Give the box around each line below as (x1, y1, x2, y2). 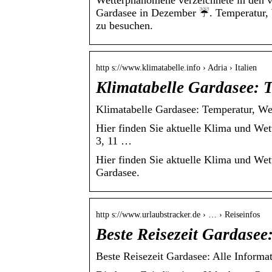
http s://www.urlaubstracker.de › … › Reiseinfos (96, 210, 260, 220)
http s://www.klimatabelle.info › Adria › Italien (96, 63, 257, 73)
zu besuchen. (96, 19, 153, 32)
